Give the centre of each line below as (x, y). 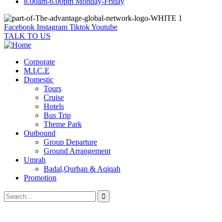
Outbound (40, 133)
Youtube (104, 27)
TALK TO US (27, 36)
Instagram (52, 27)
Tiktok (80, 27)
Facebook (19, 27)
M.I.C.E (37, 71)
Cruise (54, 97)
